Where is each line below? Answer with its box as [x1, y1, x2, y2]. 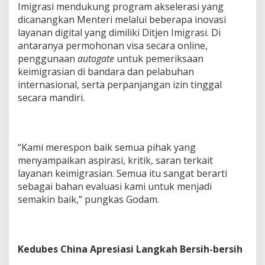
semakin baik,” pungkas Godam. [18, 193, 159, 206]
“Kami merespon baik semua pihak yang [18, 141, 196, 154]
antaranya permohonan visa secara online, [18, 39, 208, 53]
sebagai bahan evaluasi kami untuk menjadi [18, 180, 212, 193]
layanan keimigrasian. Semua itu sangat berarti [18, 167, 227, 180]
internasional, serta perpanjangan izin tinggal [18, 78, 222, 92]
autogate [77, 52, 114, 66]
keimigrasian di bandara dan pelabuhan [18, 65, 194, 79]
